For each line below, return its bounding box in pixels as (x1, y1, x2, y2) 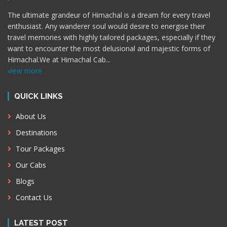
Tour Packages (14, 144, 65, 154)
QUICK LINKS (14, 92, 63, 101)
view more (8, 66, 42, 76)
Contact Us (14, 193, 52, 203)
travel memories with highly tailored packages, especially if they (8, 32, 215, 43)
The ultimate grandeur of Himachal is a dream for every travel (8, 10, 210, 20)
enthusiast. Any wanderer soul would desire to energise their (8, 21, 205, 31)
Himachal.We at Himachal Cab (8, 55, 106, 65)
